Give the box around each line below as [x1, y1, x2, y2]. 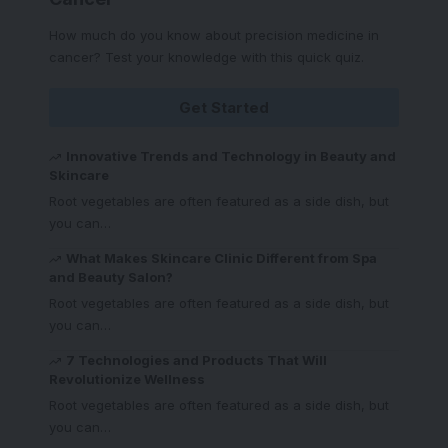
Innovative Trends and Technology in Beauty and [66, 148, 397, 164]
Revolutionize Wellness [49, 371, 205, 387]
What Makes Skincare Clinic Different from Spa [66, 250, 378, 266]
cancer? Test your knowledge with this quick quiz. [49, 49, 364, 65]
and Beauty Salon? [49, 269, 173, 285]
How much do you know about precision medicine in [49, 27, 379, 43]
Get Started [179, 98, 269, 117]
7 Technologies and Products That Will [66, 352, 328, 368]
